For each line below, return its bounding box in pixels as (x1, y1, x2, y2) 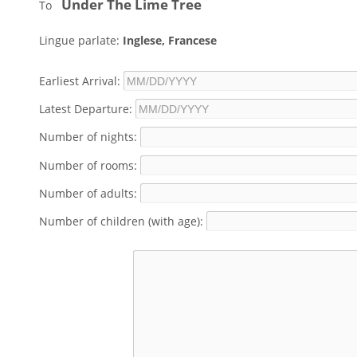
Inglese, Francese (123, 33, 218, 48)
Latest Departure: (39, 100, 133, 116)
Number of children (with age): (39, 213, 204, 229)
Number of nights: (39, 128, 138, 144)
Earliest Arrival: (39, 73, 121, 88)
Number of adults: (39, 185, 138, 201)
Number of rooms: (39, 157, 138, 173)
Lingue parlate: (39, 33, 124, 48)
